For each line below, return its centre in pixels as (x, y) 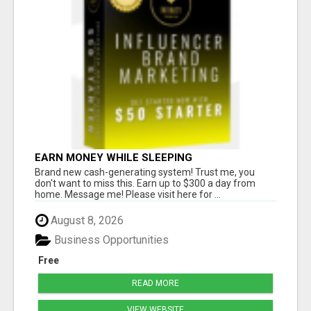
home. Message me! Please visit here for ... (128, 194)
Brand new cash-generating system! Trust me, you (145, 172)
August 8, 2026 (86, 220)
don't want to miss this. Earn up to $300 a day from (145, 183)
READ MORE (155, 284)
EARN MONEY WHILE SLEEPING (114, 157)
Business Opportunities (110, 240)
